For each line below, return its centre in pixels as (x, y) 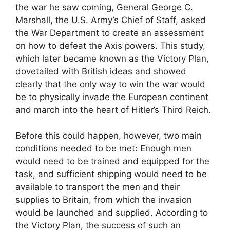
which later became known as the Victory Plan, (112, 58)
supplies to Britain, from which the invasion (104, 200)
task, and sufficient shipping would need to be (111, 174)
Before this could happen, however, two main (109, 136)
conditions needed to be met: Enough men (103, 149)
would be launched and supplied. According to (112, 213)
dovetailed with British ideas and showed (101, 71)
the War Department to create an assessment (110, 33)
